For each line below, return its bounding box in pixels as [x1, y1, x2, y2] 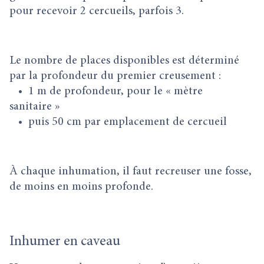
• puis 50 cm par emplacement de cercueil [9, 116, 227, 128]
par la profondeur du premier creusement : [9, 70, 221, 82]
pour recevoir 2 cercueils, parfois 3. [9, 5, 184, 17]
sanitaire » [9, 101, 60, 113]
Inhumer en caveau [9, 235, 120, 249]
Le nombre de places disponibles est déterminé [9, 55, 239, 67]
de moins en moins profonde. [9, 181, 153, 193]
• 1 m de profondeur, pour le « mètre [9, 85, 203, 97]
